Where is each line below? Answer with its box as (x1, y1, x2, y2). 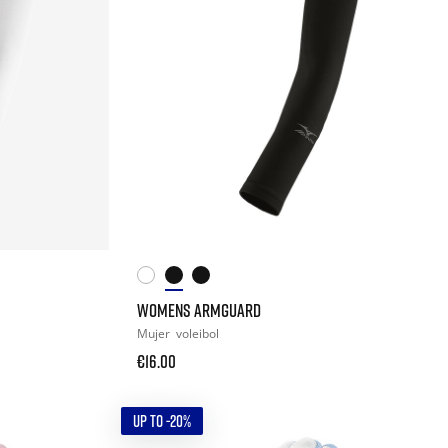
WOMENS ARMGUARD (137, 298, 262, 321)
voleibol (176, 324, 220, 342)
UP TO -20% (133, 410, 192, 431)
